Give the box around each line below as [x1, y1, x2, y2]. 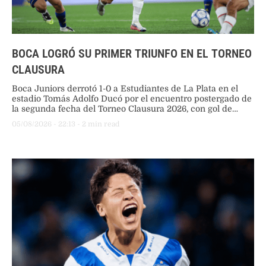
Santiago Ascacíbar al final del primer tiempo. [12, 114, 196, 124]
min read [88, 120, 119, 129]
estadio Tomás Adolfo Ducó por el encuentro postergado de [12, 94, 252, 104]
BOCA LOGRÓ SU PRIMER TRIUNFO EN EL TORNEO [12, 46, 252, 61]
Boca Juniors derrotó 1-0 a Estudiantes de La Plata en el [12, 84, 238, 94]
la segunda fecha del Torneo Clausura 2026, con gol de [12, 104, 232, 114]
